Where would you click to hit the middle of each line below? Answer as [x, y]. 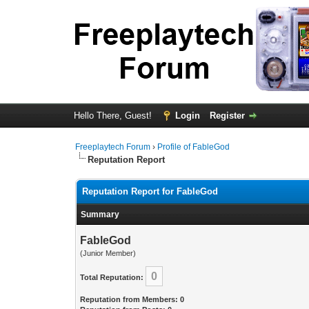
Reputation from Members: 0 [132, 299]
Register [227, 116]
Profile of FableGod [194, 147]
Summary [100, 215]
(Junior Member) [108, 253]
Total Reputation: [112, 277]
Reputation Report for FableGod [150, 191]
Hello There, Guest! [114, 116]
